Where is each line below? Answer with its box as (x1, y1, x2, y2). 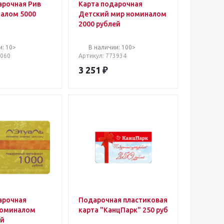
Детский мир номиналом (78, 10, 166, 18)
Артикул (78, 52, 102, 59)
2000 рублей (78, 20, 120, 28)
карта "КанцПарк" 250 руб (78, 206, 168, 214)
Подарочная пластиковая (78, 196, 167, 204)
